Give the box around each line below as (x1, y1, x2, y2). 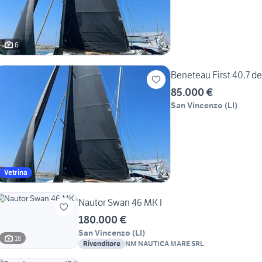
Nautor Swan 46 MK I (78, 196, 162, 209)
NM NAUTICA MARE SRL (125, 239, 204, 249)
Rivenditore (83, 239, 120, 249)
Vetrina (4, 168, 27, 177)
